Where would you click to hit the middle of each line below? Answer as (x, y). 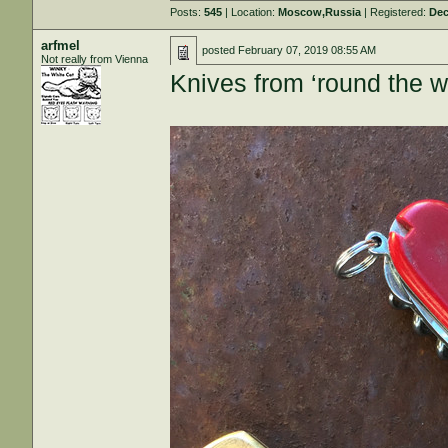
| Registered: (395, 12)
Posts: (187, 12)
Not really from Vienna (95, 59)
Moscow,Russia (320, 12)
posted (220, 50)
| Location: (250, 12)
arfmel (61, 45)
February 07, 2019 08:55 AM (307, 50)
